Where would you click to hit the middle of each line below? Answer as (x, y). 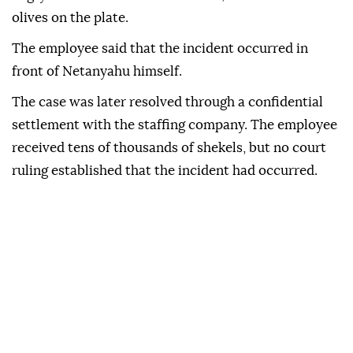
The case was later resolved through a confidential (167, 102)
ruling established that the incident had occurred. (165, 171)
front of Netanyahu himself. (97, 72)
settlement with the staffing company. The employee (175, 125)
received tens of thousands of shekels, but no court (169, 148)
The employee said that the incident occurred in (160, 49)
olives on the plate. (70, 18)
